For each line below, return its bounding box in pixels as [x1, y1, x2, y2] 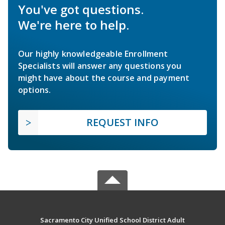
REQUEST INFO [86, 115, 159, 129]
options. [18, 84, 51, 95]
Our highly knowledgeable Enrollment [18, 48, 168, 59]
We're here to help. [18, 16, 129, 33]
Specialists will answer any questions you [18, 60, 182, 71]
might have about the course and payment [18, 72, 190, 83]
